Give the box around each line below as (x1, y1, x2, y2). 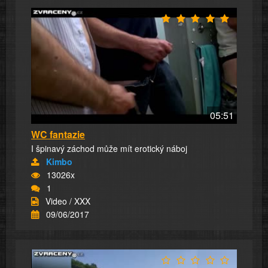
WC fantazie (31, 127, 85, 141)
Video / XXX (45, 194, 90, 207)
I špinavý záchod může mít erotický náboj (31, 142, 187, 154)
